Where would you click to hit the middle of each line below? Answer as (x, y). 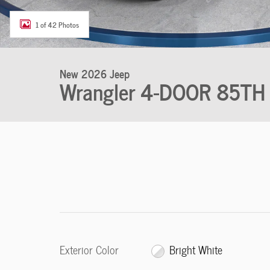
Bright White (196, 250)
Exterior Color (89, 250)
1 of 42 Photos (57, 24)
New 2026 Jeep (95, 73)
